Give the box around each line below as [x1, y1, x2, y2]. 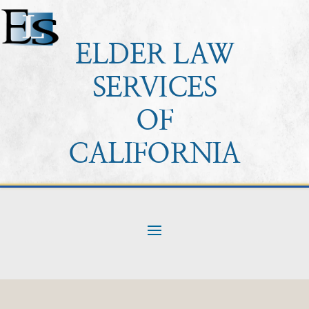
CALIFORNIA [68, 141, 241, 168]
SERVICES [92, 74, 217, 102]
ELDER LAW [75, 41, 234, 69]
